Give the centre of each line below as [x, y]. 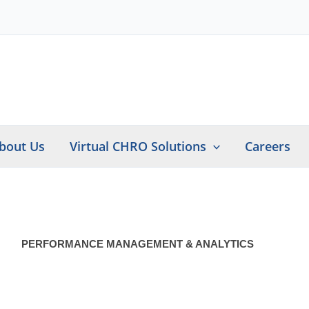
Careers [268, 146]
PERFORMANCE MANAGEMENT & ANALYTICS [137, 244]
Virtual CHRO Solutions [138, 146]
